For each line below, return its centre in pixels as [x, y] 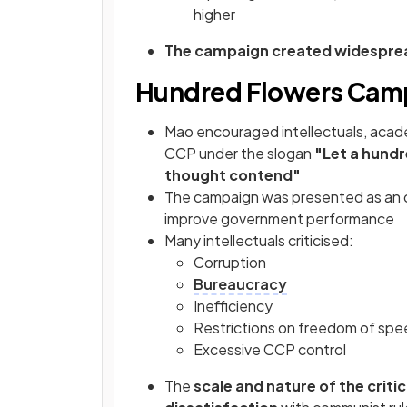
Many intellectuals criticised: [259, 241]
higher [214, 15]
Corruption [230, 263]
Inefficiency [233, 306]
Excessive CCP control [270, 350]
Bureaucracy [240, 284]
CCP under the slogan [239, 154]
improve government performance [279, 219]
